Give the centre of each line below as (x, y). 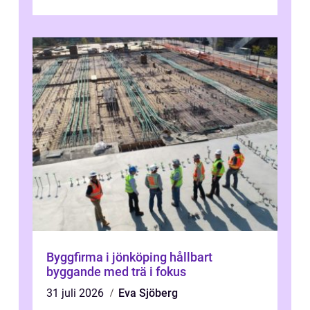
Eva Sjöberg (148, 293)
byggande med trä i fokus (116, 272)
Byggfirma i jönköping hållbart (108, 257)
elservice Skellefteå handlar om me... (136, 10)
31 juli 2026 (76, 293)
